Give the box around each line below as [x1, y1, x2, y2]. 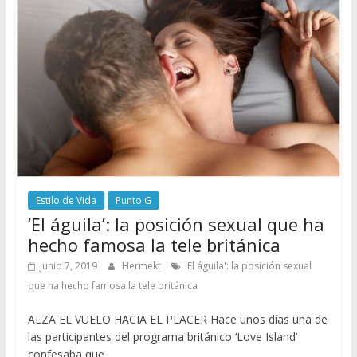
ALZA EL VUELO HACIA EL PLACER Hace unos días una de [27, 312, 328, 328]
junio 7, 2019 [39, 259, 97, 273]
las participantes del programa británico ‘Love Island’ [27, 329, 297, 345]
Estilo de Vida [35, 194, 96, 208]
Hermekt [121, 259, 163, 273]
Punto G [115, 194, 151, 208]
